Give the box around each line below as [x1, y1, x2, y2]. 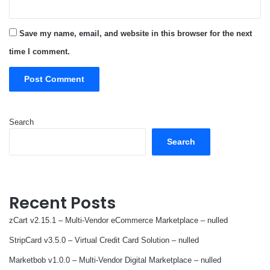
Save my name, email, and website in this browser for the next [19, 28, 252, 38]
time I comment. [9, 46, 70, 56]
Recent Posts [9, 191, 116, 214]
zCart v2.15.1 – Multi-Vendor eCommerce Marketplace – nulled [9, 215, 228, 225]
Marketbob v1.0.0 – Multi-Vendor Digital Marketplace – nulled [9, 255, 221, 265]
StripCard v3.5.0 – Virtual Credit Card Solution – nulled [9, 235, 199, 245]
